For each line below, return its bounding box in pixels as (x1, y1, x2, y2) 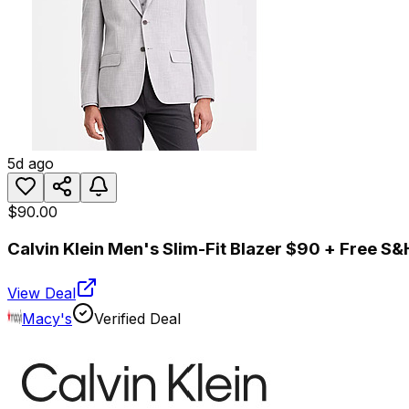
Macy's (22, 309, 72, 328)
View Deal (7, 283, 76, 302)
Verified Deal (94, 309, 181, 328)
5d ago (7, 154, 54, 173)
